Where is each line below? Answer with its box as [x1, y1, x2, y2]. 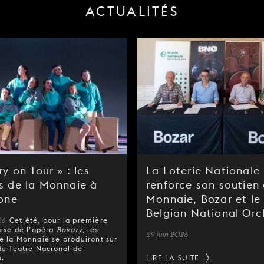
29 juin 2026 [146, 229, 188, 239]
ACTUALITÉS [85, 4, 179, 20]
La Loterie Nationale [146, 164, 260, 177]
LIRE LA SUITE [146, 253, 200, 262]
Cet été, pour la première [9, 215, 108, 225]
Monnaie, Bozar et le [146, 192, 260, 205]
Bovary [56, 225, 83, 234]
